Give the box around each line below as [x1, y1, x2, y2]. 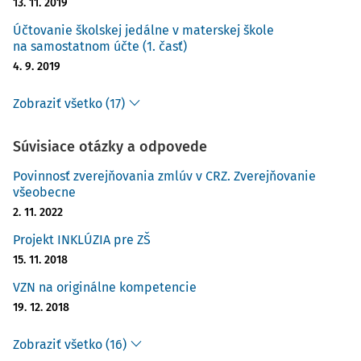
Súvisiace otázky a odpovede [13, 138, 207, 156]
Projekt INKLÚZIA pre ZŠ [13, 232, 151, 247]
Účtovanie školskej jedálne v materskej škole [13, 23, 274, 38]
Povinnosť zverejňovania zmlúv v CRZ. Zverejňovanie [13, 168, 316, 184]
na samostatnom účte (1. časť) [13, 39, 187, 54]
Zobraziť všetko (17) [13, 96, 125, 111]
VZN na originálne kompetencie [13, 280, 197, 295]
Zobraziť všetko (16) [13, 337, 127, 352]
